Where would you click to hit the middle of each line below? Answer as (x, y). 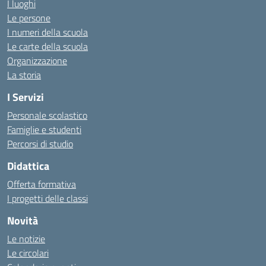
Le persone (29, 18)
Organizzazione (37, 61)
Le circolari (28, 253)
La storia (24, 75)
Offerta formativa (42, 184)
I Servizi (26, 97)
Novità (23, 221)
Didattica (28, 166)
